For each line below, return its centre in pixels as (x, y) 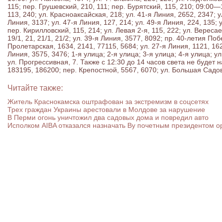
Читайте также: (35, 88)
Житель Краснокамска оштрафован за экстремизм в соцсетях (108, 102)
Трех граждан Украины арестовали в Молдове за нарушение (106, 110)
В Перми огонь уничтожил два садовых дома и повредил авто (108, 117)
